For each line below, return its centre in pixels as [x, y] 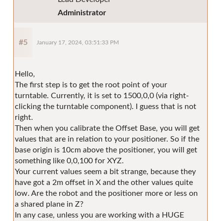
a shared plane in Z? [49, 204]
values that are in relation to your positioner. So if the [107, 139]
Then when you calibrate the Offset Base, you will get [107, 128]
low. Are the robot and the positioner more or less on [106, 193]
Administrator [82, 13]
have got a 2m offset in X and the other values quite [104, 182]
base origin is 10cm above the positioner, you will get [106, 150]
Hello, [25, 74]
